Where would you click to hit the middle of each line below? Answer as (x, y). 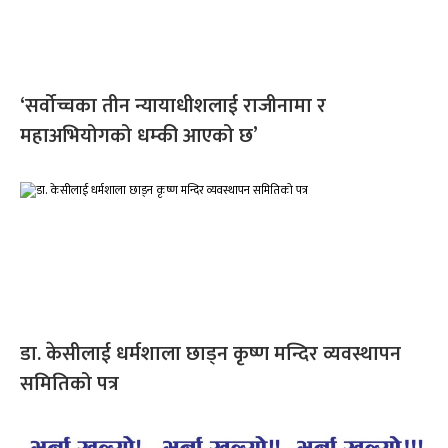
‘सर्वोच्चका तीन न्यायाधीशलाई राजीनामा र (173, 106)
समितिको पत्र (69, 384)
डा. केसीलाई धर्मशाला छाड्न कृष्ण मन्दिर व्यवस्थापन (210, 354)
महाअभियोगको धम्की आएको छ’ (139, 136)
